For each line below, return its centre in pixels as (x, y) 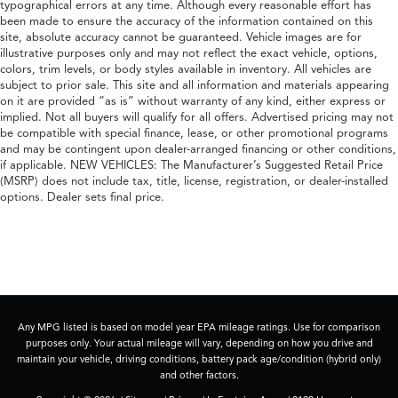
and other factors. (199, 374)
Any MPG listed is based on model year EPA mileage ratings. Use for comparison (199, 326)
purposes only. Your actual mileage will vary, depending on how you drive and (199, 342)
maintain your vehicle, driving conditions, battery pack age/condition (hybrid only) (199, 358)
